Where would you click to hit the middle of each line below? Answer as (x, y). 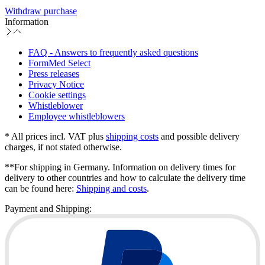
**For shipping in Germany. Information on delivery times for (120, 167)
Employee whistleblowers (77, 116)
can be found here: (41, 188)
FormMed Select (59, 63)
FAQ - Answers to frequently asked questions (113, 52)
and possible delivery (199, 136)
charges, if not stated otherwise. (63, 147)
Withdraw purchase (41, 11)
